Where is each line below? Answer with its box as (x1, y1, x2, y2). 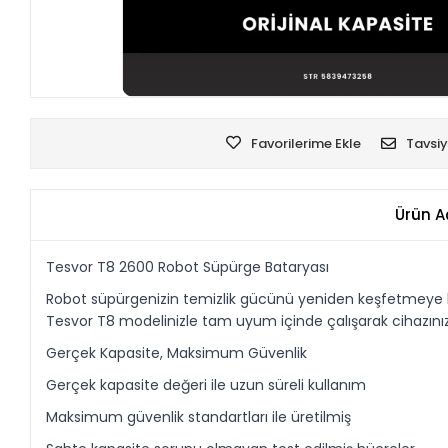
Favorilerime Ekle (250, 133, 361, 153)
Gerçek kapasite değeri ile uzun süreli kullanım (46, 374, 367, 395)
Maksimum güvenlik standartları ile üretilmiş (46, 406, 352, 427)
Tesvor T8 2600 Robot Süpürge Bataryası (46, 256, 330, 277)
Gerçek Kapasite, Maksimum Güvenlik (46, 342, 308, 363)
